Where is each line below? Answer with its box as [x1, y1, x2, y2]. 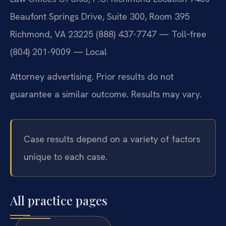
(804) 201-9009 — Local [10, 45, 107, 58]
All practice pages [10, 192, 107, 209]
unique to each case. [24, 151, 107, 163]
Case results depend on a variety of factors [24, 133, 200, 145]
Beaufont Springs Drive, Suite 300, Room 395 [10, 10, 190, 22]
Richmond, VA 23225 [10, 28, 93, 40]
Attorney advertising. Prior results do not [10, 70, 174, 82]
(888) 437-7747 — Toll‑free [93, 28, 206, 40]
